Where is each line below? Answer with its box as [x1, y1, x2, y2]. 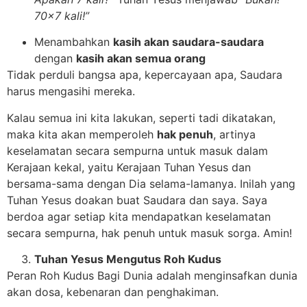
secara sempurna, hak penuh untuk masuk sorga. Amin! [7, 225, 292, 240]
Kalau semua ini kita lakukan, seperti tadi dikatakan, [7, 110, 275, 125]
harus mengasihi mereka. [7, 84, 135, 99]
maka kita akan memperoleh [7, 127, 157, 141]
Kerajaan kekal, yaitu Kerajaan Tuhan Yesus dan [7, 160, 251, 174]
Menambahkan [34, 35, 113, 49]
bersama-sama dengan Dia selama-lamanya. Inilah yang [7, 176, 295, 191]
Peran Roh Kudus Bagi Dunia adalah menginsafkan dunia [7, 269, 297, 283]
